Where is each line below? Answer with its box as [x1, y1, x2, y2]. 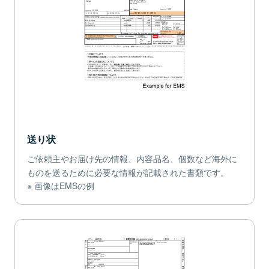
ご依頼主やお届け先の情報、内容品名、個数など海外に [27, 153, 237, 165]
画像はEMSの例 [34, 180, 95, 192]
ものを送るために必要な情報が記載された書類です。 [27, 166, 229, 179]
